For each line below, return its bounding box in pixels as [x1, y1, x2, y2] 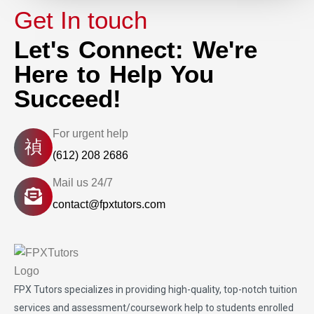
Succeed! [14, 85, 121, 112]
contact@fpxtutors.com [53, 198, 165, 210]
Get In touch [14, 6, 147, 34]
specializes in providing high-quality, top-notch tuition [62, 284, 297, 295]
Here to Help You [14, 60, 214, 88]
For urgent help [53, 128, 128, 139]
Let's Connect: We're [14, 36, 257, 63]
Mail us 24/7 [53, 177, 113, 189]
